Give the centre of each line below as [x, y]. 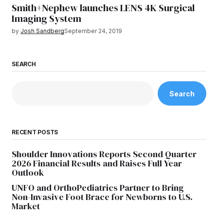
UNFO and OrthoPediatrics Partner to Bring [98, 188]
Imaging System [46, 18]
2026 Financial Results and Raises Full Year [97, 163]
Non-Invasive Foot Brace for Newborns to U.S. [102, 197]
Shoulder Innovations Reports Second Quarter [104, 154]
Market [26, 206]
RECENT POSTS [35, 132]
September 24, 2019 [93, 31]
